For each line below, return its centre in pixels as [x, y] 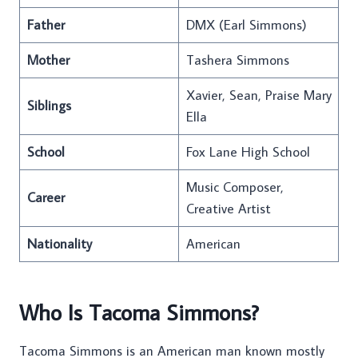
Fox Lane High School [248, 152]
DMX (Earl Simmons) [246, 25]
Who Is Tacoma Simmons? [139, 312]
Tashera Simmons [237, 60]
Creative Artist [228, 209]
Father [46, 25]
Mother [48, 60]
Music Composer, [235, 187]
